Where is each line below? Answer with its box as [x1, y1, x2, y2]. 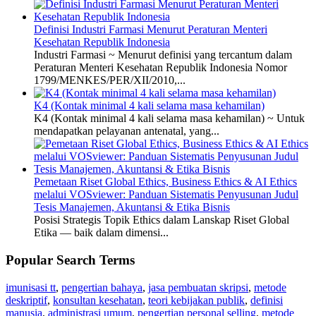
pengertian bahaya [61, 281, 142, 293]
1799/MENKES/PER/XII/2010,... [34, 74, 186, 87]
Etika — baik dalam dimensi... [34, 226, 169, 239]
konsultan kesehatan [53, 293, 142, 306]
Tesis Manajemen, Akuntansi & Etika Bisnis [34, 201, 230, 214]
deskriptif [6, 293, 47, 306]
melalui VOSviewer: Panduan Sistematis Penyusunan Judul [34, 188, 298, 201]
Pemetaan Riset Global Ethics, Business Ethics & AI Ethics [34, 176, 297, 188]
